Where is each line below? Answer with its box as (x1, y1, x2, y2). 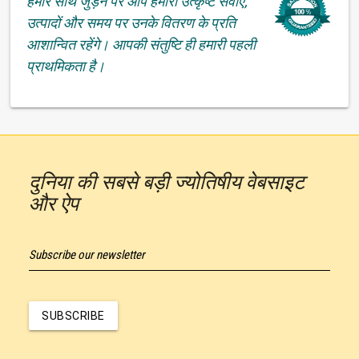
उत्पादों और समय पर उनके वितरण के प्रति (26, 14, 236, 31)
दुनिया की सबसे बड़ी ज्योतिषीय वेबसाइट (29, 170, 305, 194)
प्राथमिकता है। (26, 57, 106, 75)
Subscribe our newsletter (29, 247, 145, 262)
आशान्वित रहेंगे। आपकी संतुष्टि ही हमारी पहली (26, 35, 256, 53)
